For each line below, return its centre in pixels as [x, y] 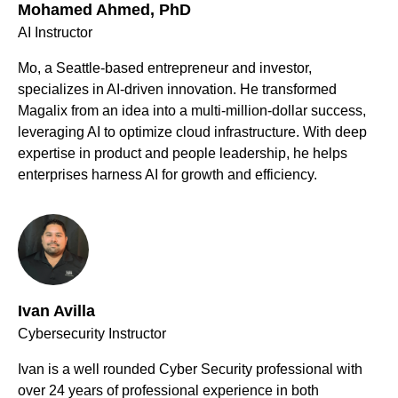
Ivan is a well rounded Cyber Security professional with [190, 370]
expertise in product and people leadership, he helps [183, 154]
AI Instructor [55, 33]
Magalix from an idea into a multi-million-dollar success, [192, 111]
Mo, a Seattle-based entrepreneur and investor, [165, 68]
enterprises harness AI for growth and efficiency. [167, 175]
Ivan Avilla [56, 311]
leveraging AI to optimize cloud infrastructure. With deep [192, 132]
